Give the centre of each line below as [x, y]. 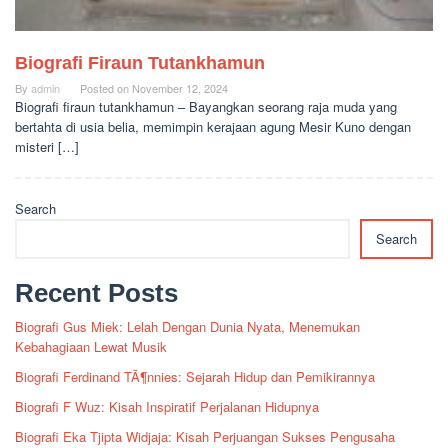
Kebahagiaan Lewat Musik [91, 347]
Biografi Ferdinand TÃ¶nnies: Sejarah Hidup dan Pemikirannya [195, 377]
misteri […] [47, 147]
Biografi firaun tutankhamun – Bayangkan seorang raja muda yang [206, 107]
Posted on [106, 88]
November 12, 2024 [180, 88]
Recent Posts [96, 293]
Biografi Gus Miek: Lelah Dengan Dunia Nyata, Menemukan [187, 327]
